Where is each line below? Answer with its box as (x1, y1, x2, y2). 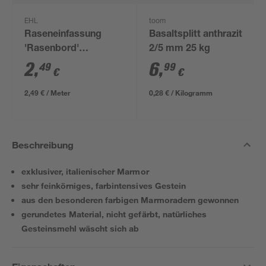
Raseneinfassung (24, 30, 102, 40)
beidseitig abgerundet (24, 59, 123, 68)
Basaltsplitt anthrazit (149, 30, 243, 40)
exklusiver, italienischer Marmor (21, 166, 149, 176)
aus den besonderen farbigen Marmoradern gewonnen (21, 195, 239, 205)
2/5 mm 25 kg (149, 45, 211, 54)
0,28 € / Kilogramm (149, 88, 213, 97)
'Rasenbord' (24, 45, 80, 54)
